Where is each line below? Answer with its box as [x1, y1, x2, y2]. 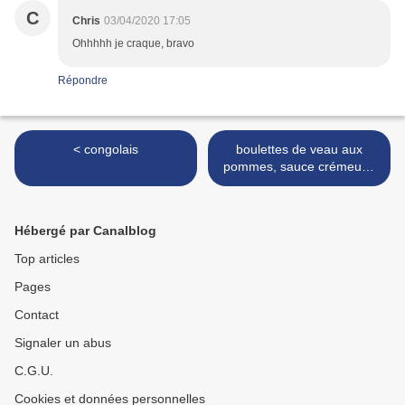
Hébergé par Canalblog [14, 223, 156, 239]
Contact [14, 307, 59, 323]
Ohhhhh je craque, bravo [72, 37, 194, 51]
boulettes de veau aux [236, 142, 363, 157]
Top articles [14, 251, 80, 267]
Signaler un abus [14, 335, 111, 351]
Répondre [58, 74, 108, 88]
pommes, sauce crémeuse [223, 159, 375, 174]
